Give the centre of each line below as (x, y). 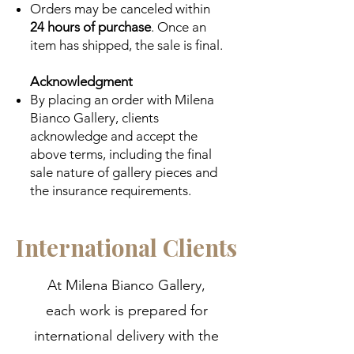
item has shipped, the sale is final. (126, 45)
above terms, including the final (121, 154)
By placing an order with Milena (122, 99)
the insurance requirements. (111, 190)
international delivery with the (126, 335)
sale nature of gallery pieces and (124, 172)
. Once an (179, 26)
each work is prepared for (126, 310)
